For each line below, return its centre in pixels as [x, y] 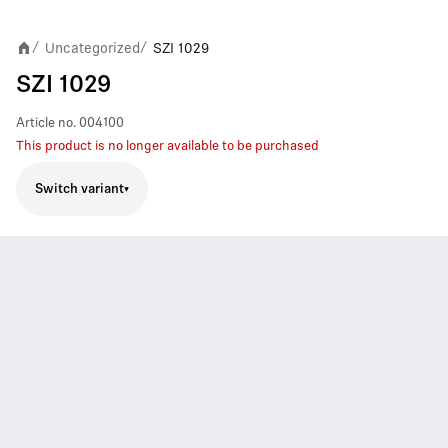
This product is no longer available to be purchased [167, 146]
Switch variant [79, 189]
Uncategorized [92, 48]
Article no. [46, 123]
